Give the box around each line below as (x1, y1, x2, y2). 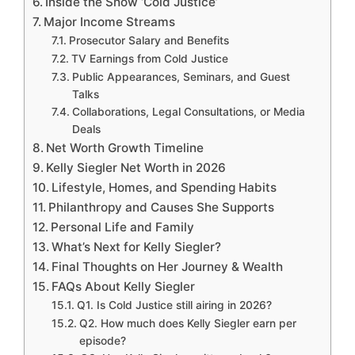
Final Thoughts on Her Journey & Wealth (52, 259, 284, 275)
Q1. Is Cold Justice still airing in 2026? (76, 299, 272, 312)
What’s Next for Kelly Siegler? (52, 239, 222, 255)
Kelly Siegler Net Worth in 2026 (46, 160, 227, 176)
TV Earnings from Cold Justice (71, 52, 228, 66)
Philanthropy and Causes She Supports (48, 200, 275, 216)
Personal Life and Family (51, 219, 195, 235)
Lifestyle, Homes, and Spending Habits (52, 180, 277, 196)
